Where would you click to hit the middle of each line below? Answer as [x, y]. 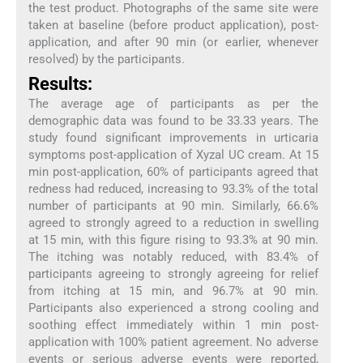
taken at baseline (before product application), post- [173, 26]
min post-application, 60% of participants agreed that [173, 171]
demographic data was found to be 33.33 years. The [173, 120]
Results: [60, 83]
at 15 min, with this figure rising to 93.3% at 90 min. [173, 239]
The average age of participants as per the [173, 103]
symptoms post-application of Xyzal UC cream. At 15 [173, 154]
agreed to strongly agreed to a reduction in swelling [173, 222]
